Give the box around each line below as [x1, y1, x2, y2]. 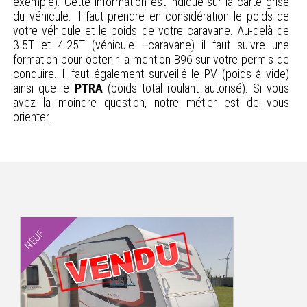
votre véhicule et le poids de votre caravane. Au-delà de [12, 23, 290, 38]
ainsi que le [12, 81, 75, 96]
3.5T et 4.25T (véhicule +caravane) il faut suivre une [12, 38, 290, 53]
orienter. [12, 110, 51, 125]
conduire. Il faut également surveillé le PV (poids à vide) [12, 66, 290, 82]
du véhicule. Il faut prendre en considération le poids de [12, 9, 290, 24]
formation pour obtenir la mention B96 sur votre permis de [12, 52, 290, 67]
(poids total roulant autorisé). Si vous [102, 81, 290, 96]
